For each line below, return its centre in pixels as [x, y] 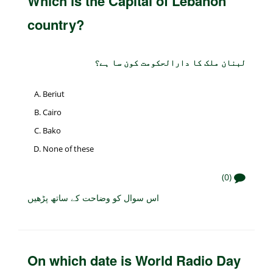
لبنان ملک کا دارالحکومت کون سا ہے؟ [170, 62]
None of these [68, 149]
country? [56, 25]
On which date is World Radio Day [134, 261]
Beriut [54, 94]
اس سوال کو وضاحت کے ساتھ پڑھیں [93, 198]
